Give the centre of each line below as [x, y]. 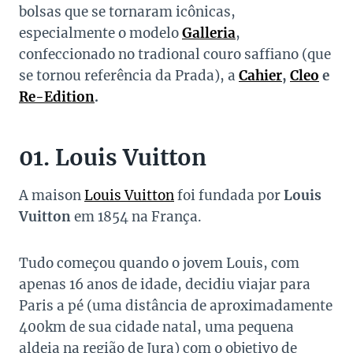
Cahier [260, 76]
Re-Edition [57, 97]
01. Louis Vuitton [113, 158]
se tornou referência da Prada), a [129, 76]
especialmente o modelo [100, 33]
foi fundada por [229, 196]
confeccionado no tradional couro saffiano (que [175, 55]
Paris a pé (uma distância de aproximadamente [176, 306]
